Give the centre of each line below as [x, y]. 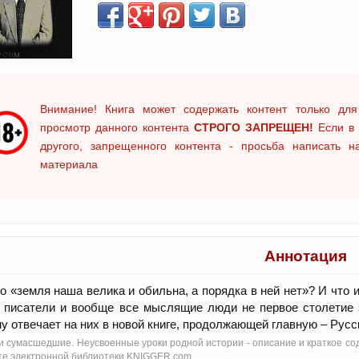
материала [69, 164]
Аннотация [306, 256]
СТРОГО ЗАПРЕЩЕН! [253, 127]
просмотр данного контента [117, 127]
